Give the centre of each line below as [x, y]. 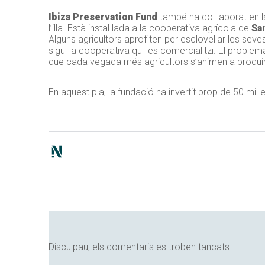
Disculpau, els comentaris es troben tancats [139, 247]
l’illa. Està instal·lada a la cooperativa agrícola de [150, 28]
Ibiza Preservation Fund [103, 17]
